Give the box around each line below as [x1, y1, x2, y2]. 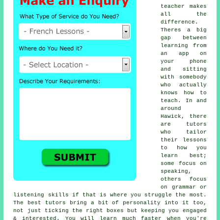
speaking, [161, 168, 192, 175]
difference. [161, 19, 199, 26]
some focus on [161, 161, 207, 167]
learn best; [161, 153, 207, 159]
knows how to [161, 90, 207, 96]
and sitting [161, 66, 207, 73]
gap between [161, 35, 207, 41]
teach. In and [161, 98, 207, 104]
